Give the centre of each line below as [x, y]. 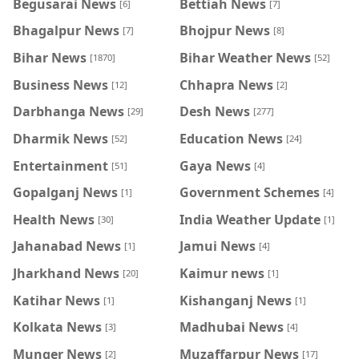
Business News [61, 85]
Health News [54, 219]
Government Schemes [250, 192]
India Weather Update [250, 219]
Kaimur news [222, 273]
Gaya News [215, 165]
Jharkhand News [66, 273]
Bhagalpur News [66, 31]
